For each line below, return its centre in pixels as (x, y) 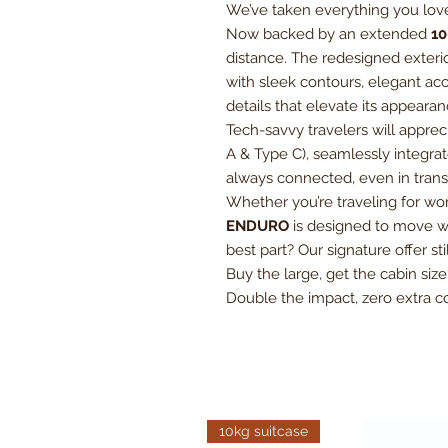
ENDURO (257, 225)
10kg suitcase (263, 430)
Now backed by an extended (328, 33)
